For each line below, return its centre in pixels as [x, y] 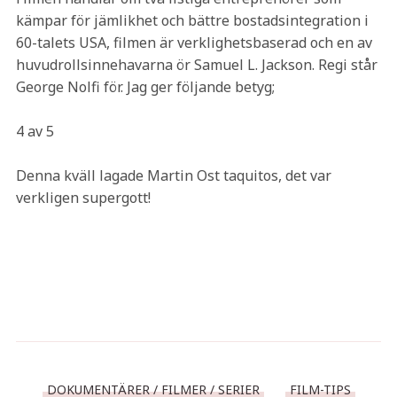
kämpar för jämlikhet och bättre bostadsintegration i [192, 20]
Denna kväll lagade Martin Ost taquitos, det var [173, 175]
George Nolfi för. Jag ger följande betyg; [145, 87]
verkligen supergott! [83, 198]
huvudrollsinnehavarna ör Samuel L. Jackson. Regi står [196, 65]
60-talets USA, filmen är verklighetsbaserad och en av [194, 43]
